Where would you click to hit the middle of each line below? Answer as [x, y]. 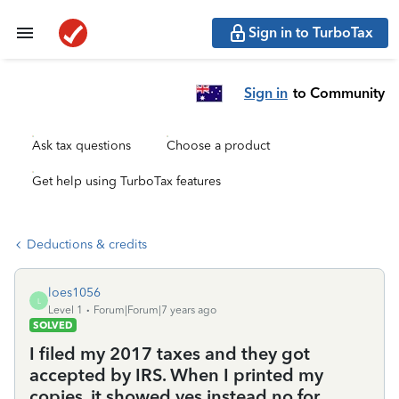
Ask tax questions [81, 146]
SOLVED [53, 325]
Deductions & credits [87, 244]
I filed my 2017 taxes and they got [170, 354]
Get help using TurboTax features [126, 181]
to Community [339, 93]
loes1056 [74, 293]
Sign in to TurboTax [311, 33]
